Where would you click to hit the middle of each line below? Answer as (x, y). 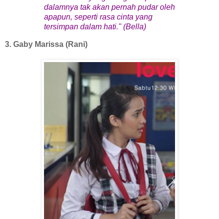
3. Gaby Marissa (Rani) (46, 44)
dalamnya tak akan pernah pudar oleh (109, 7)
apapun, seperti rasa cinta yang (98, 17)
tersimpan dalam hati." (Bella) (95, 27)
